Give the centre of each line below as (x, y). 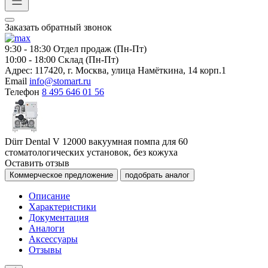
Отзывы (45, 250)
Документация (59, 217)
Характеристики (63, 207)
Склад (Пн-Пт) (88, 60)
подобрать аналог (157, 175)
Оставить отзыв (37, 163)
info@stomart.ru (60, 81)
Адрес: (19, 70)
